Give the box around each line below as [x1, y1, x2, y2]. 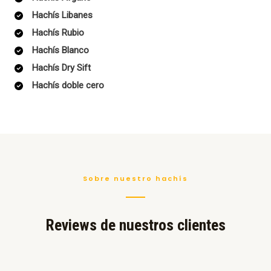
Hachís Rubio [32, 27, 84, 39]
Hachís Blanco [32, 45, 89, 56]
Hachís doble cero [32, 80, 104, 91]
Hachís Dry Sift [32, 62, 91, 74]
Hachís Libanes [32, 10, 93, 21]
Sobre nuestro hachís [83, 174, 188, 184]
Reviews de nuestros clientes [45, 216, 226, 235]
